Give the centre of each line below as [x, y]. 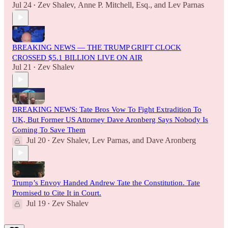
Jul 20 [36, 140]
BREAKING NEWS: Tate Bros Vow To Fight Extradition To [107, 109]
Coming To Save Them [49, 130]
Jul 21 [22, 67]
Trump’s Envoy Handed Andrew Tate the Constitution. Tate [106, 182]
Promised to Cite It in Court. [57, 193]
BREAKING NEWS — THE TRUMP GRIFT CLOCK [97, 47]
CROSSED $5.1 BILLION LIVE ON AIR [77, 57]
